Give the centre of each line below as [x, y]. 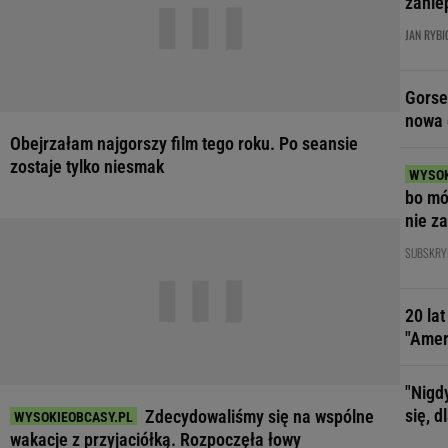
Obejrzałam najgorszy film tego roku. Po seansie [184, 143]
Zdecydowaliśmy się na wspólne [259, 416]
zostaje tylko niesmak [87, 166]
